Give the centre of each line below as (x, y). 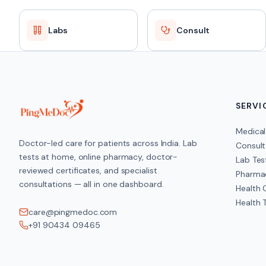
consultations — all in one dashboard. (91, 184)
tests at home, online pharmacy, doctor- (99, 157)
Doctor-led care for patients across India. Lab (108, 143)
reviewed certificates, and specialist (88, 170)
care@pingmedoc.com (73, 212)
